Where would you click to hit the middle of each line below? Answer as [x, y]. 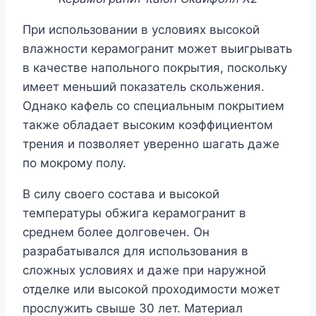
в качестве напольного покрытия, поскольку [155, 68]
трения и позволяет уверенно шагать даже [151, 144]
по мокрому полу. [74, 163]
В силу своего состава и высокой [121, 194]
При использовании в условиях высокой [141, 30]
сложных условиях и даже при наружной [144, 271]
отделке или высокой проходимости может [151, 290]
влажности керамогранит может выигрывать [157, 49]
